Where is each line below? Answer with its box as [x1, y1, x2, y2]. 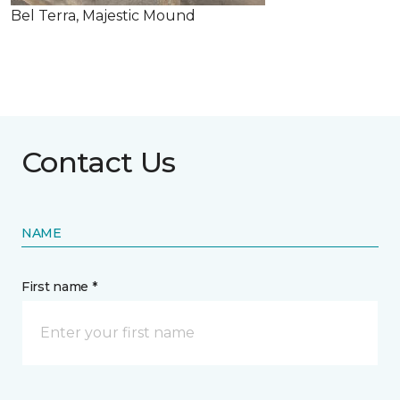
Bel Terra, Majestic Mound [11, 7, 196, 24]
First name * [21, 279, 97, 295]
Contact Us [21, 145, 176, 179]
